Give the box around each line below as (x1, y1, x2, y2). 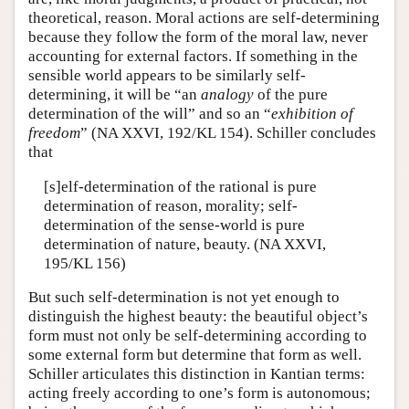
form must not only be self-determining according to (28, 327, 367, 344)
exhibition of (271, 105, 353, 122)
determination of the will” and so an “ (28, 105, 271, 122)
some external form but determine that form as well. (28, 346, 362, 363)
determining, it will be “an (28, 86, 201, 103)
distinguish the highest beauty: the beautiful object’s (28, 308, 368, 325)
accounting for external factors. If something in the (28, 47, 358, 65)
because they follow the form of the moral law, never (28, 28, 368, 46)
